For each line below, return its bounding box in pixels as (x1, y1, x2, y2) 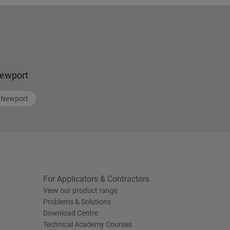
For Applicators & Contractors (43, 174, 149, 184)
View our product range (43, 186, 118, 195)
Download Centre (43, 209, 98, 217)
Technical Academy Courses (43, 220, 132, 228)
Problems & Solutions (43, 198, 111, 206)
